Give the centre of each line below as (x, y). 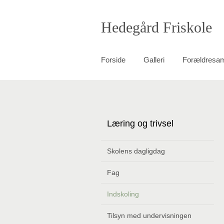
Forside (113, 60)
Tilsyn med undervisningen (149, 215)
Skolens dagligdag (136, 151)
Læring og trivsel (140, 123)
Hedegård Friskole (156, 27)
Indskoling (123, 194)
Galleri (154, 60)
